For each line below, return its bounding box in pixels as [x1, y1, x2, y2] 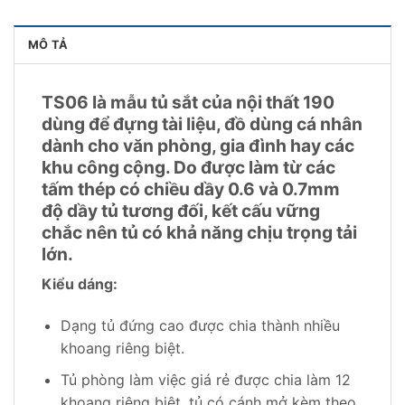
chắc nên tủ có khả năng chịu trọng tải [42, 221, 357, 243]
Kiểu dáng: [42, 275, 118, 294]
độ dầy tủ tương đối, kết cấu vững [42, 199, 320, 221]
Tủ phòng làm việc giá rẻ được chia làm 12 [60, 370, 351, 389]
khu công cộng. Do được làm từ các [42, 155, 335, 178]
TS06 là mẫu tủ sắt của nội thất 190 [42, 90, 334, 113]
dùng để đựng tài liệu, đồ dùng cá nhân [42, 112, 363, 135]
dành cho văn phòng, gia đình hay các [42, 134, 354, 156]
